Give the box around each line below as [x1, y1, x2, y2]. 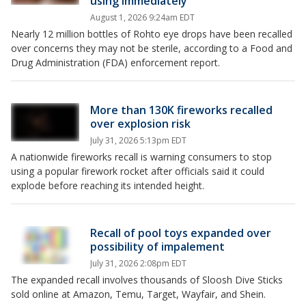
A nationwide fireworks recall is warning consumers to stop [11, 150, 272, 163]
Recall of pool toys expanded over [90, 225, 271, 240]
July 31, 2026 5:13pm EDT [90, 135, 186, 146]
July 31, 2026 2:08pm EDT [90, 258, 186, 269]
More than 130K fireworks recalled [90, 102, 273, 117]
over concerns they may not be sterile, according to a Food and [11, 42, 292, 55]
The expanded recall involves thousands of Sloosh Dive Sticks [11, 273, 283, 286]
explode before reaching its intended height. [11, 179, 204, 192]
